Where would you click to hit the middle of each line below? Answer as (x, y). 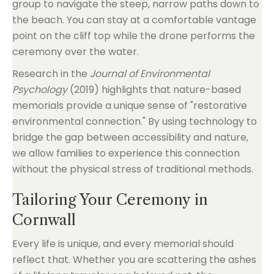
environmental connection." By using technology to (135, 121)
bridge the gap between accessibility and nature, (130, 137)
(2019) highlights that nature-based (154, 90)
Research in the (51, 74)
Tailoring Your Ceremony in (110, 200)
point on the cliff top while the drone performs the (134, 36)
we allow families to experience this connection (126, 153)
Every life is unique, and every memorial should (123, 244)
